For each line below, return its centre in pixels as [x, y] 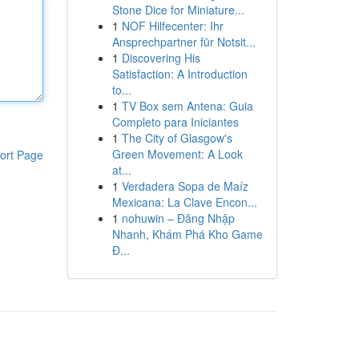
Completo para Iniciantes [175, 122]
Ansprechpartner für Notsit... [184, 42]
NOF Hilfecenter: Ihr [172, 26]
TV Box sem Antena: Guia [187, 106]
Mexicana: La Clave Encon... [184, 202]
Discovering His [161, 58]
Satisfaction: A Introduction [179, 74]
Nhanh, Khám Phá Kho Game [187, 234]
